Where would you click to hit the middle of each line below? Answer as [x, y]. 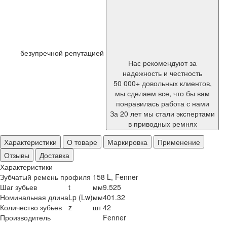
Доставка [54, 155]
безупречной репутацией [63, 53]
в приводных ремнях [162, 124]
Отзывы [17, 155]
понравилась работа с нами [162, 103]
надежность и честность [162, 73]
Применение [179, 142]
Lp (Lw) [81, 197]
